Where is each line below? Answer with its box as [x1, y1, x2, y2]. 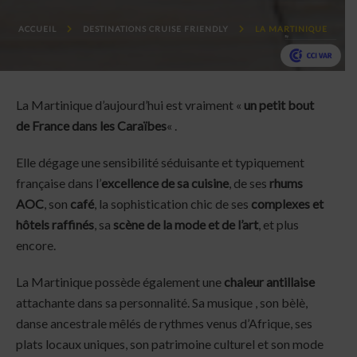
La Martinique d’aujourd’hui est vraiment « [16, 96, 244, 112]
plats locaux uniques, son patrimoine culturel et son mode [16, 335, 324, 351]
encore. [16, 237, 56, 253]
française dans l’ [16, 175, 101, 190]
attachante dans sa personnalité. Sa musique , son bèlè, [16, 294, 308, 310]
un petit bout [244, 96, 314, 112]
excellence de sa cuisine [101, 175, 229, 190]
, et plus [258, 216, 299, 232]
